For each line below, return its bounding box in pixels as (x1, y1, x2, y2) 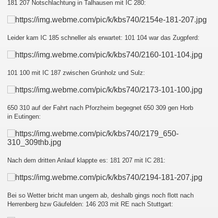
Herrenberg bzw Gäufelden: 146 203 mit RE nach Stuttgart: (7, 200, 173, 208)
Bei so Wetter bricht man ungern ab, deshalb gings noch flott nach (7, 192, 194, 199)
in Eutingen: (7, 113, 41, 120)
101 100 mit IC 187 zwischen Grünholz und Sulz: (7, 69, 145, 76)
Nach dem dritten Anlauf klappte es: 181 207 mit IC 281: (7, 157, 165, 164)
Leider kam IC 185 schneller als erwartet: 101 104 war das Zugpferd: (7, 34, 200, 41)
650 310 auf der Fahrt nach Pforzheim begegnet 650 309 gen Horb (7, 104, 193, 111)
